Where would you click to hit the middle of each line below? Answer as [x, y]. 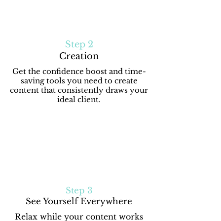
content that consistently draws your [79, 90]
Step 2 [79, 44]
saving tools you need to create [79, 81]
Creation [79, 56]
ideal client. [79, 99]
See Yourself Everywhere [79, 202]
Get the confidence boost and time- [79, 71]
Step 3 [79, 191]
